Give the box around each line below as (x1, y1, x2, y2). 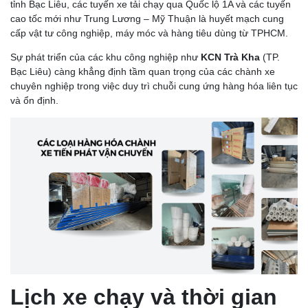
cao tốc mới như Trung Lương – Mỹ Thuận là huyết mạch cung (10, 12, 284, 24)
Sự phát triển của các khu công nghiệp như (10, 51, 201, 63)
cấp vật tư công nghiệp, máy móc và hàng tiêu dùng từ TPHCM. (10, 27, 291, 38)
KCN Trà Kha (201, 51, 260, 63)
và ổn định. (10, 94, 58, 106)
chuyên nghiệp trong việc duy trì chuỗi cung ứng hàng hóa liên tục (10, 80, 298, 91)
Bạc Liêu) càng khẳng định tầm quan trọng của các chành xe (10, 65, 275, 77)
